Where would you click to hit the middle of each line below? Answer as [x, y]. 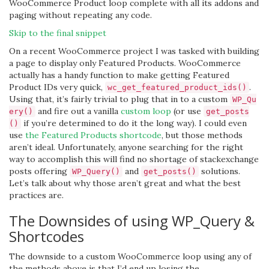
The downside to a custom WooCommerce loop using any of [130, 256]
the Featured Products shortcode [93, 135]
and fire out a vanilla [78, 111]
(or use [187, 111]
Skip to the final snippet [58, 33]
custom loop [146, 111]
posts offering [39, 171]
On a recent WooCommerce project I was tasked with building [134, 51]
